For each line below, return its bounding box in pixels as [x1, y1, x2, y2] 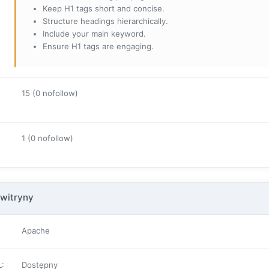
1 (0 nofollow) [22, 133, 73, 144]
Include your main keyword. [43, 29, 146, 39]
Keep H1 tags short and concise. [43, 4, 165, 14]
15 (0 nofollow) [22, 88, 78, 98]
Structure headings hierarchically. [43, 16, 168, 26]
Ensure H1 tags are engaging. [43, 41, 154, 52]
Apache [22, 226, 50, 236]
